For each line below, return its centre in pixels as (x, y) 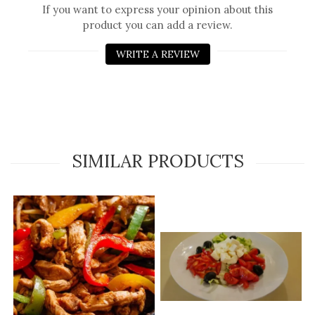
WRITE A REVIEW (157, 54)
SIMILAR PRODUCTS (157, 161)
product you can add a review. (157, 25)
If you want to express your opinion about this (157, 10)
